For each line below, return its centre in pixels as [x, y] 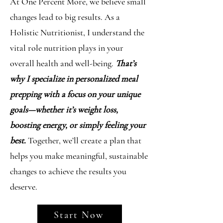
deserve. [24, 186]
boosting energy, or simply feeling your [78, 125]
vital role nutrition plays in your [67, 48]
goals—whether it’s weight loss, [64, 109]
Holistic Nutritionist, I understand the [77, 32]
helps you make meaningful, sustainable [79, 156]
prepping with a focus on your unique [75, 94]
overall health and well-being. [63, 63]
